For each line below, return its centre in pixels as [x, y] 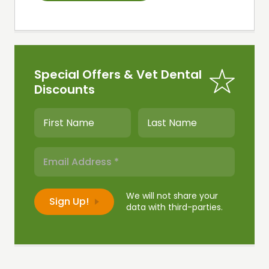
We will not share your [172, 196]
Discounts [65, 90]
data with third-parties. [174, 207]
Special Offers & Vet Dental [118, 75]
